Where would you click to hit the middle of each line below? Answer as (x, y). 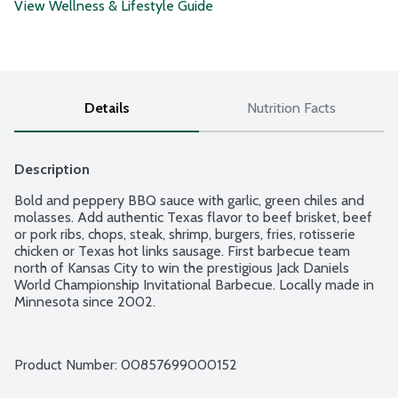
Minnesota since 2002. (85, 302)
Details (107, 108)
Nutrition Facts (291, 108)
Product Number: (68, 365)
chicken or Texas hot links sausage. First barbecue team (182, 251)
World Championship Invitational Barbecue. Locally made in (194, 285)
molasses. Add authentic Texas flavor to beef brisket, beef (193, 218)
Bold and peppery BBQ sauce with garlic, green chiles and (189, 201)
